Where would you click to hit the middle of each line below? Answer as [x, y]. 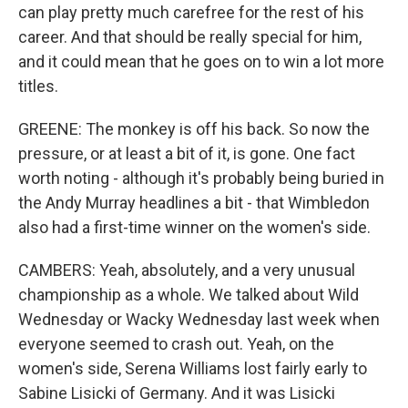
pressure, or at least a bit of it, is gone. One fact [187, 153]
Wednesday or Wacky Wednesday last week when [199, 319]
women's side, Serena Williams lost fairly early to [193, 368]
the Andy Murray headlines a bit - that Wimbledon [194, 203]
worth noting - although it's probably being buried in [201, 178]
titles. [38, 86]
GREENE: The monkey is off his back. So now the [194, 129]
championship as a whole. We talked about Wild [189, 295]
